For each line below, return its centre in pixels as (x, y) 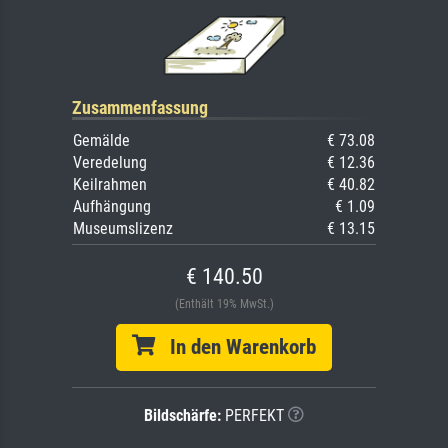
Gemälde (101, 141)
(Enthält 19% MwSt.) (224, 304)
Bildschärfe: (182, 416)
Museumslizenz (123, 229)
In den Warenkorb (235, 347)
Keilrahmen (110, 185)
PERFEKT (252, 416)
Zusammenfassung (140, 108)
